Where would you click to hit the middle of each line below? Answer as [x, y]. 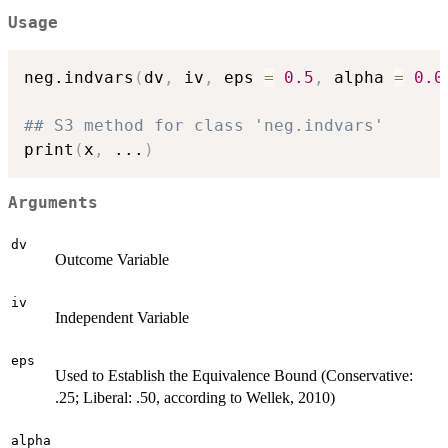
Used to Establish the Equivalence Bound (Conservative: [234, 375]
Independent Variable [122, 317]
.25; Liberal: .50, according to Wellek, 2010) [195, 397]
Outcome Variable [112, 259]
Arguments [53, 203]
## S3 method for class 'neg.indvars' [204, 125]
